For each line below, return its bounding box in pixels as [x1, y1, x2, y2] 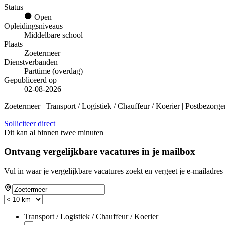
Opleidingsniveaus [4, 21, 63, 30]
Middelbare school [24, 30, 83, 39]
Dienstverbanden [4, 57, 58, 66]
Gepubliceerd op [4, 75, 57, 84]
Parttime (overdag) [24, 66, 83, 75]
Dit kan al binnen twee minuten [4, 128, 103, 137]
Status [4, 2, 23, 11]
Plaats [4, 39, 23, 48]
